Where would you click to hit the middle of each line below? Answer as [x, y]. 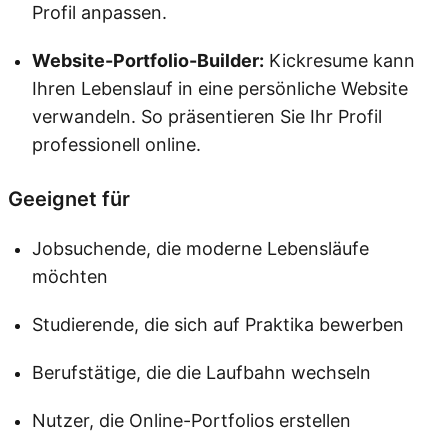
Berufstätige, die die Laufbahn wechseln [201, 373]
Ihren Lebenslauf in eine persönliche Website [220, 89]
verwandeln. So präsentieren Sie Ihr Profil [207, 117]
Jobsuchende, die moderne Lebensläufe [200, 249]
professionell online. [116, 145]
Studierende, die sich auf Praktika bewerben [218, 325]
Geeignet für [69, 199]
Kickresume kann [339, 61]
